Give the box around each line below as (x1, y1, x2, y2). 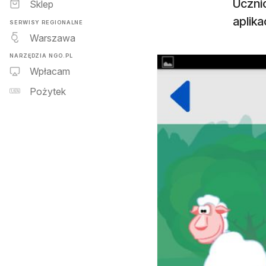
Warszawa (30, 31, 75, 44)
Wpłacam (30, 65, 70, 78)
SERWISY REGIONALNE (9, 18, 84, 26)
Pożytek (30, 85, 66, 98)
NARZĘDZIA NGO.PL (9, 52, 73, 59)
